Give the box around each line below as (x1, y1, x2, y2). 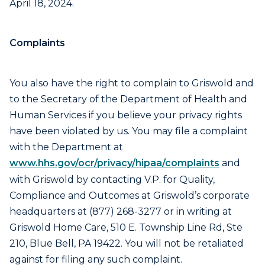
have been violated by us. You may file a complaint (9, 125, 248, 137)
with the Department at (9, 141, 125, 153)
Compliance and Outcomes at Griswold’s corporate (9, 190, 250, 201)
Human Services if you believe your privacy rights (9, 109, 242, 121)
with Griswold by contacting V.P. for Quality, (9, 174, 215, 185)
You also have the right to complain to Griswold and (9, 77, 254, 89)
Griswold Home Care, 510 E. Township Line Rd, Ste (9, 222, 243, 233)
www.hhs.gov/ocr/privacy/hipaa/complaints (9, 157, 219, 169)
